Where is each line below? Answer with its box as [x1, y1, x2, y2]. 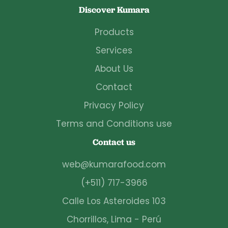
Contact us [93, 136, 135, 148]
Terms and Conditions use [56, 117, 172, 130]
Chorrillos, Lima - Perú [67, 213, 161, 225]
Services [96, 44, 132, 56]
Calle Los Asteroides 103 [62, 194, 166, 207]
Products [94, 25, 134, 38]
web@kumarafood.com [62, 158, 166, 170]
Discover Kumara [78, 4, 150, 15]
